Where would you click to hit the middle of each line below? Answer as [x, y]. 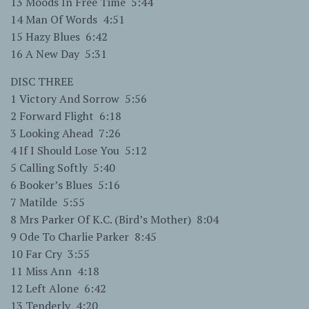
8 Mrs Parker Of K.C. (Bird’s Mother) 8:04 [114, 220]
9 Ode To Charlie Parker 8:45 [83, 237]
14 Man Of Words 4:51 [68, 20]
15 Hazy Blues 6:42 [59, 37]
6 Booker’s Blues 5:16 [65, 185]
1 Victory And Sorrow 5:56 [79, 99]
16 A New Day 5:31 [59, 54]
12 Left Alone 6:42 [58, 289]
